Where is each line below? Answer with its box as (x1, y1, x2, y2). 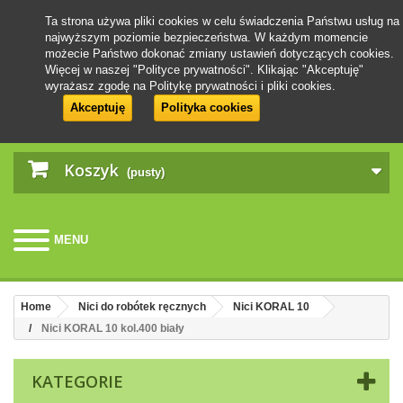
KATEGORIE (31, 371, 123, 392)
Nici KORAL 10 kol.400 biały (41, 322, 184, 335)
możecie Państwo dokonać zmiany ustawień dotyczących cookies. (45, 47, 394, 60)
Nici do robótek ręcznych (78, 300, 206, 313)
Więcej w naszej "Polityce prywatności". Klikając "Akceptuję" (45, 63, 363, 76)
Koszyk (64, 159, 119, 181)
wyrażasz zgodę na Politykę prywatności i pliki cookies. (45, 79, 336, 93)
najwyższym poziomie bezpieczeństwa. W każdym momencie (45, 31, 368, 44)
